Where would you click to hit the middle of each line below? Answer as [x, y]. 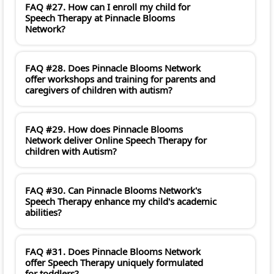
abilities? [43, 213]
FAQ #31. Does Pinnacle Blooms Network [113, 252]
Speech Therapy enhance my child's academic [121, 202]
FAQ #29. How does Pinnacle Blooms [104, 129]
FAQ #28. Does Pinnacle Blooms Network [113, 68]
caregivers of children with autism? [99, 90]
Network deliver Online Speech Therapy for [116, 140]
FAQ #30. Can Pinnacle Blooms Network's [113, 191]
